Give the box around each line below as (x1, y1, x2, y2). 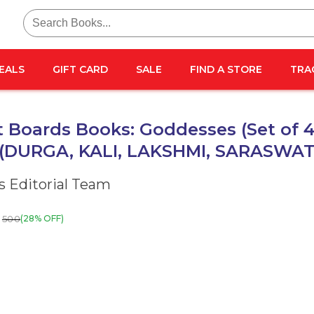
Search (22, 8, 57, 21)
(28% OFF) (20, 213, 64, 224)
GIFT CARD (53, 63, 108, 76)
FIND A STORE (190, 63, 262, 76)
